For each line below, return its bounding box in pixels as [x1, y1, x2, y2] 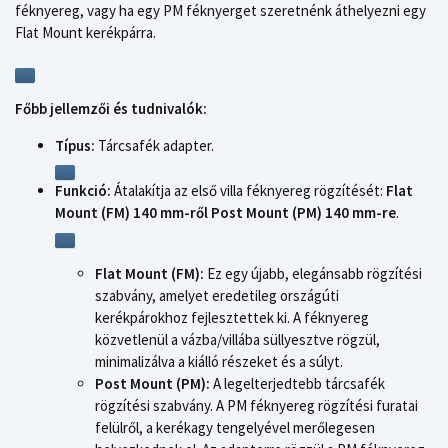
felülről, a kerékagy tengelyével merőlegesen [95, 417, 375, 437]
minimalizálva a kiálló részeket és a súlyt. [95, 351, 343, 371]
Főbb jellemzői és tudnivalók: [15, 98, 207, 118]
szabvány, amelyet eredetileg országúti [95, 285, 339, 305]
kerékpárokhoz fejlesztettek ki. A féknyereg [95, 307, 369, 327]
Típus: [55, 135, 95, 155]
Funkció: [55, 181, 111, 201]
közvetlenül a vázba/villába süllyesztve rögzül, [95, 329, 380, 349]
